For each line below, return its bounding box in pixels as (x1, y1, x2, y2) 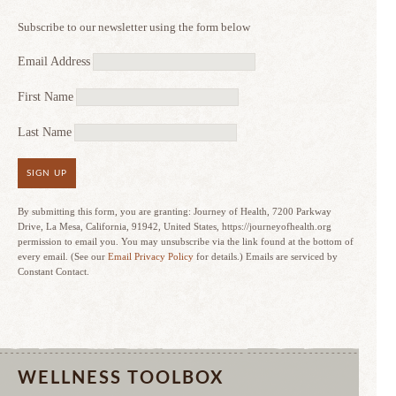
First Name (18, 90, 73, 103)
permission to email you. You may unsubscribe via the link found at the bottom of (18, 236, 354, 247)
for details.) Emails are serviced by (194, 251, 338, 262)
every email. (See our (18, 251, 108, 262)
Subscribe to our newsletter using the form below (18, 20, 250, 34)
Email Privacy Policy (108, 251, 194, 262)
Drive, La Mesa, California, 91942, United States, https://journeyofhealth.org (18, 221, 331, 232)
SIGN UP (27, 169, 67, 178)
